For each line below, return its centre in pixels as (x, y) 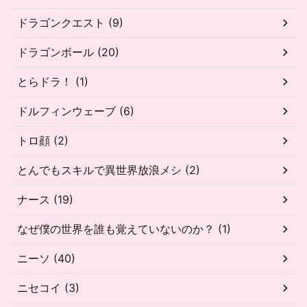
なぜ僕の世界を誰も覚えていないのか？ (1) (124, 229)
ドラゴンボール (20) (68, 52)
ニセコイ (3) (48, 287)
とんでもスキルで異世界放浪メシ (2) (109, 170)
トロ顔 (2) (43, 140)
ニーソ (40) (46, 258)
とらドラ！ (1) (53, 81)
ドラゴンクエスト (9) (70, 22)
